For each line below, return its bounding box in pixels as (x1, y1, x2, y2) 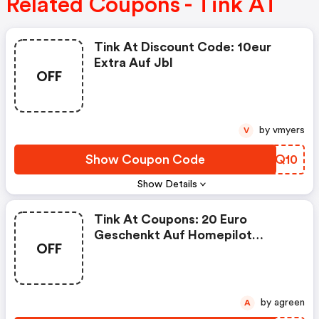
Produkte (94, 244, 150, 258)
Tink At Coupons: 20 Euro (94, 213, 247, 226)
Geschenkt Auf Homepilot (94, 229, 252, 242)
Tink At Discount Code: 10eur (94, 41, 271, 54)
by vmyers (273, 125, 305, 136)
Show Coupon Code (85, 153, 205, 167)
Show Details (137, 179, 198, 190)
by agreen (274, 298, 305, 308)
